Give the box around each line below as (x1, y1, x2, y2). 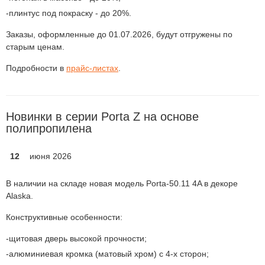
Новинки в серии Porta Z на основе (6, 110, 199, 123)
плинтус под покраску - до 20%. (9, 8, 131, 18)
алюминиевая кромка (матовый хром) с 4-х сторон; (9, 249, 209, 258)
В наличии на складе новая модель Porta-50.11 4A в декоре (6, 179, 238, 188)
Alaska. (6, 191, 33, 201)
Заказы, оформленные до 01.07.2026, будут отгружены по (6, 30, 232, 39)
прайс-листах (66, 63, 118, 73)
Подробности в (6, 63, 66, 73)
